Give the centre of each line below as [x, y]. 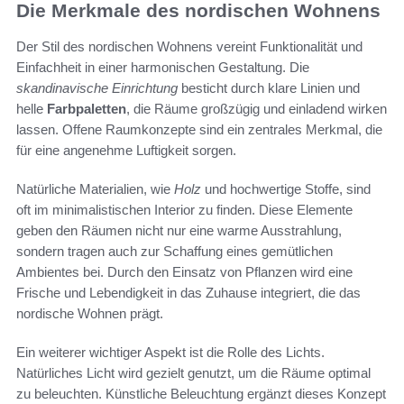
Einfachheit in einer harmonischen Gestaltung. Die [163, 68]
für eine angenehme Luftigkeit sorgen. [126, 151]
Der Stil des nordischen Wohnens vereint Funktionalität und [189, 47]
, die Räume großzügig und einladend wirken [257, 109]
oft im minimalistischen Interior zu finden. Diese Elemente [184, 210]
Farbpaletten [87, 109]
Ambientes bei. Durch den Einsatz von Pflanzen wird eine [184, 272]
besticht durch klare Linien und [269, 88]
